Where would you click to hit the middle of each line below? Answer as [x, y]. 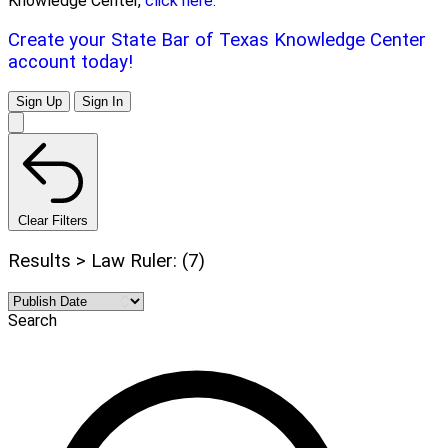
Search [32, 320]
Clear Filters [53, 221]
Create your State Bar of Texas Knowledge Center [217, 39]
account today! [70, 61]
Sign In [102, 102]
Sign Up [39, 102]
